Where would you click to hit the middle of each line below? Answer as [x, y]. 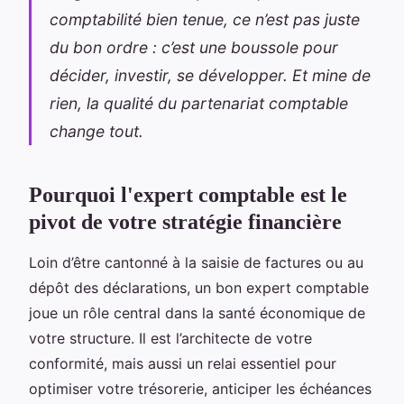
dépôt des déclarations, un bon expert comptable [199, 287]
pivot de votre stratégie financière [185, 221]
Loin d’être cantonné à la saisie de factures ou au [196, 262]
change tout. [96, 131]
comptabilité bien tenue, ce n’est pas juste [205, 19]
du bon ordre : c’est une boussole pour [194, 47]
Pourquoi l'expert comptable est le [188, 194]
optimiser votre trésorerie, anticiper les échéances [200, 388]
